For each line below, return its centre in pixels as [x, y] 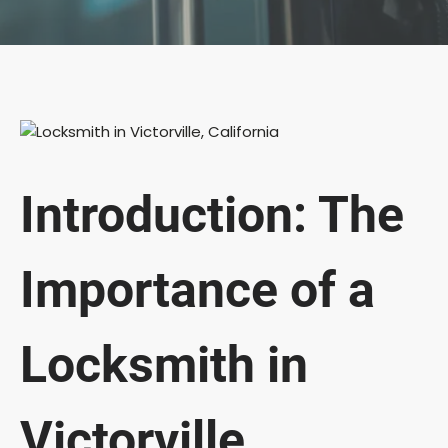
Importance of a [197, 289]
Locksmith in [164, 364]
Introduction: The [212, 214]
